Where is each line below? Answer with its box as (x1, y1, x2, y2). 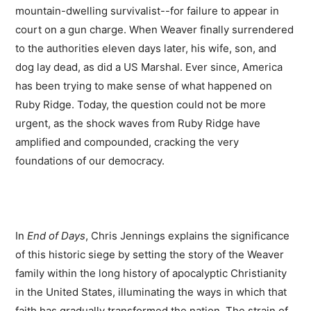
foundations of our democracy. (15, 154, 165, 168)
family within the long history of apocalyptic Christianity (15, 267, 287, 280)
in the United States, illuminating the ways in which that (15, 285, 287, 299)
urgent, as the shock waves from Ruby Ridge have (15, 117, 261, 131)
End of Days (27, 229, 86, 243)
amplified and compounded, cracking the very (15, 135, 239, 149)
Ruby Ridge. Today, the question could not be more (15, 98, 267, 112)
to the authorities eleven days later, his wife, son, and (15, 42, 277, 56)
